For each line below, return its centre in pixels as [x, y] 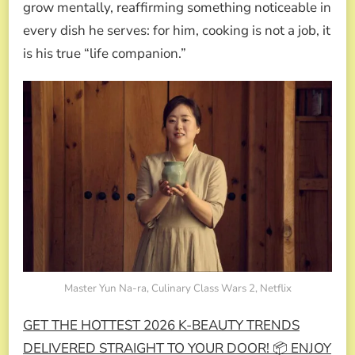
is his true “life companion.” [105, 54]
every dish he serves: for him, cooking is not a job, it [177, 31]
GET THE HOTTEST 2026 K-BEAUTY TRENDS [161, 326]
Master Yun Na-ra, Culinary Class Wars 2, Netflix [177, 289]
